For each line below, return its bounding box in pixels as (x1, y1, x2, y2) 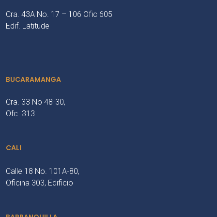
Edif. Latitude (6, 21, 49, 31)
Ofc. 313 (6, 109, 35, 118)
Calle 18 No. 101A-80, (6, 167, 79, 176)
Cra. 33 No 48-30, (6, 97, 65, 107)
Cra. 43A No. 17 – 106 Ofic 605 (6, 10, 112, 19)
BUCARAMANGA (6, 75, 61, 84)
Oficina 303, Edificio (6, 178, 73, 187)
